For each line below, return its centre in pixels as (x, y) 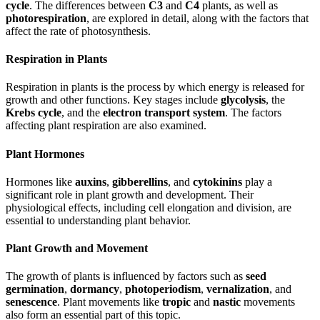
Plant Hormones (45, 154)
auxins (91, 181)
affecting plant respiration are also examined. (106, 126)
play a (257, 181)
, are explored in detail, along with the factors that (197, 18)
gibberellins (140, 181)
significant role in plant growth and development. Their (130, 194)
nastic (227, 302)
